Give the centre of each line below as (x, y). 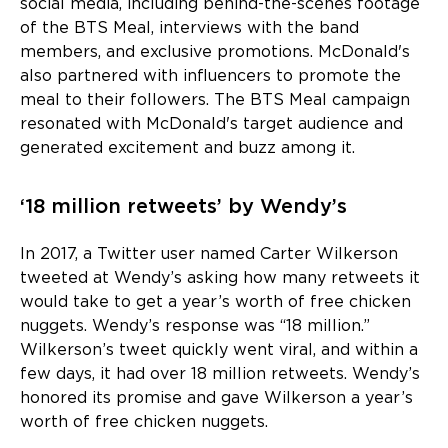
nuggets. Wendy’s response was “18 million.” (195, 326)
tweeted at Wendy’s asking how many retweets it (220, 278)
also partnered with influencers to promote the (210, 76)
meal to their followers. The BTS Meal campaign (215, 100)
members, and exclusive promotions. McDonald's (215, 52)
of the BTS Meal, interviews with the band (189, 28)
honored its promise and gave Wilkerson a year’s (216, 398)
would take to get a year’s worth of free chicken (215, 302)
